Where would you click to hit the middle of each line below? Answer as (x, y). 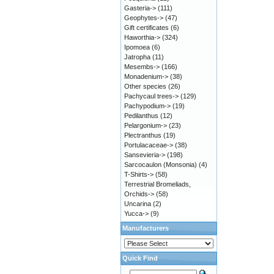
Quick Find (140, 258)
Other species (145, 86)
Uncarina (138, 204)
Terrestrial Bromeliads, (157, 184)
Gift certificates (146, 28)
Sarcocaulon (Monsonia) (161, 165)
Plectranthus (143, 135)
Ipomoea (137, 47)
